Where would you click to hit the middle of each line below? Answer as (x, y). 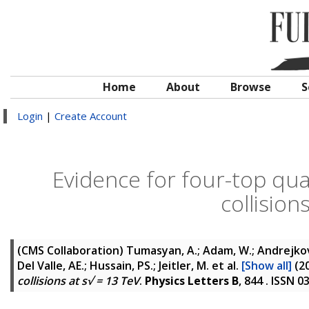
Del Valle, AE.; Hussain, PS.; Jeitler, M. (113, 266)
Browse (251, 87)
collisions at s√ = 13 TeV (78, 281)
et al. (225, 266)
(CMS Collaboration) (72, 250)
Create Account (91, 116)
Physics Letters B (192, 281)
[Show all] (267, 266)
